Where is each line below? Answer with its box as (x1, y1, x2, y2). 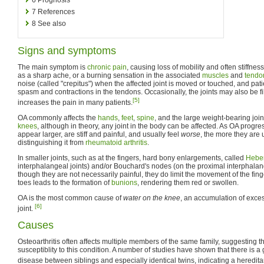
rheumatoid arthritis (85, 138, 147, 147)
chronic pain (87, 62, 127, 71)
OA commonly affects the (18, 113, 98, 122)
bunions (111, 178, 137, 187)
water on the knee (123, 193, 180, 202)
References (38, 7, 75, 16)
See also (38, 19, 66, 28)
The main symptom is (18, 62, 87, 71)
